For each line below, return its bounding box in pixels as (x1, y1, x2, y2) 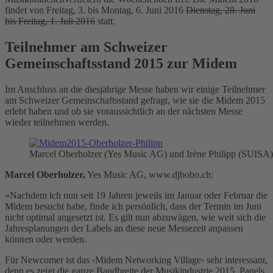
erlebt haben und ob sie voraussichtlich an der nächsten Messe (5, 105, 243, 116)
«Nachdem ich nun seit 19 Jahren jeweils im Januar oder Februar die (5, 190, 268, 200)
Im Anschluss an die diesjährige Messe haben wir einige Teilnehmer (5, 83, 265, 94)
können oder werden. (5, 233, 87, 244)
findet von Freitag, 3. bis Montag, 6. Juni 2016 (5, 4, 186, 15)
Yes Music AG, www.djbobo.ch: (85, 169, 213, 180)
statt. (95, 15, 115, 26)
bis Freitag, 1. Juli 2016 (5, 15, 95, 26)
